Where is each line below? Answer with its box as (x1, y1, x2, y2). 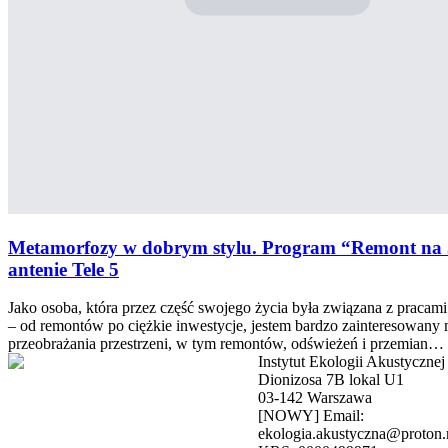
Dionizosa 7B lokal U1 (258, 371, 404, 389)
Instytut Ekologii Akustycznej (258, 353, 445, 371)
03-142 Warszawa (258, 389, 372, 407)
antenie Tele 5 (8, 258, 119, 280)
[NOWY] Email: (258, 407, 364, 425)
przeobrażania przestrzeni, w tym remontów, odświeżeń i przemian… (8, 335, 444, 353)
